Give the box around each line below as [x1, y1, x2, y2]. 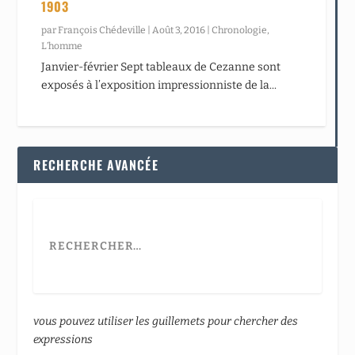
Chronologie [212, 24, 268, 36]
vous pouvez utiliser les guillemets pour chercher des [33, 314, 299, 328]
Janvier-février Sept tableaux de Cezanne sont [41, 59, 281, 74]
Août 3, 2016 [152, 24, 206, 36]
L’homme [41, 40, 83, 52]
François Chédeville [58, 24, 147, 36]
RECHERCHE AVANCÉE [33, 155, 158, 174]
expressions [33, 332, 94, 346]
